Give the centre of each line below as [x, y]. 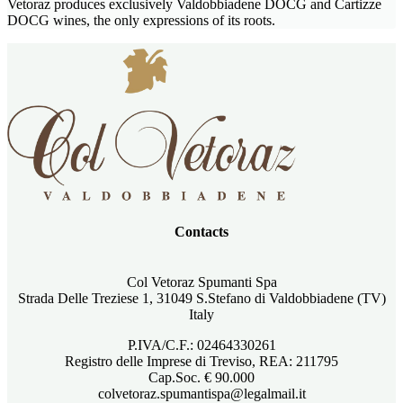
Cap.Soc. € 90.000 [201, 377]
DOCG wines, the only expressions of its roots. [141, 20]
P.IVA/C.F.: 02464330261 [201, 345]
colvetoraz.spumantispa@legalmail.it [201, 393]
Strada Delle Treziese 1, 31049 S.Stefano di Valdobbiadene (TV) [201, 298]
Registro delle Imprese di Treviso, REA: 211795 [201, 361]
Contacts [201, 232]
